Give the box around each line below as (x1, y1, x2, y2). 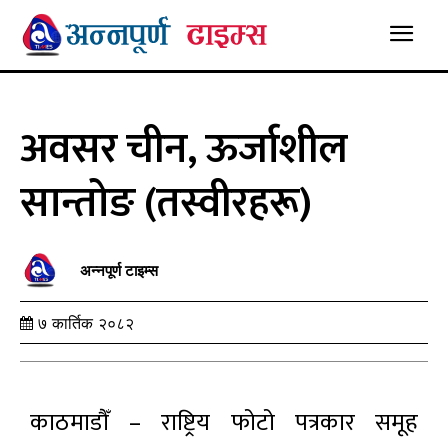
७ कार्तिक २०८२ (38, 313, 134, 333)
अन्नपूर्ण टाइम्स (80, 262, 158, 280)
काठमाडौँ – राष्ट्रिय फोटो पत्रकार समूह (30, 402, 418, 443)
